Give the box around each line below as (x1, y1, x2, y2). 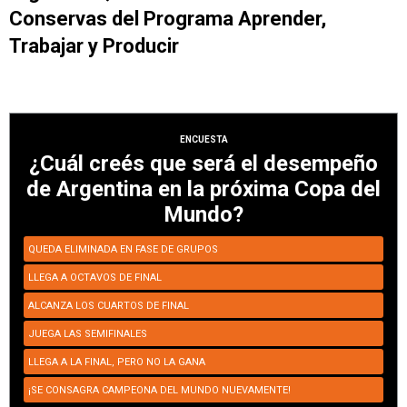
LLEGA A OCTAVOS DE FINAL (28, 271, 162, 283)
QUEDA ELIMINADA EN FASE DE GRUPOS (28, 243, 218, 255)
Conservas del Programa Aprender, (9, 7, 326, 31)
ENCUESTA (179, 134, 228, 144)
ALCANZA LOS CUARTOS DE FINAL (28, 299, 189, 312)
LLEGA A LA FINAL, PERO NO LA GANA (28, 355, 205, 368)
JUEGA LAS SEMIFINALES (28, 327, 147, 340)
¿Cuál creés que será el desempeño (29, 150, 378, 176)
